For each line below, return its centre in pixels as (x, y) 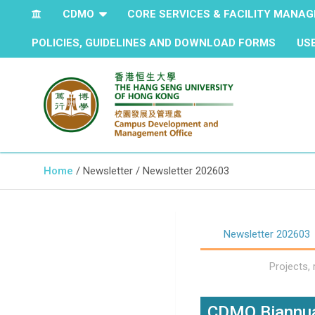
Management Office (138, 195)
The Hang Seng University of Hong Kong (136, 145)
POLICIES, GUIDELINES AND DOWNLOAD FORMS (154, 43)
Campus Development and (169, 158)
